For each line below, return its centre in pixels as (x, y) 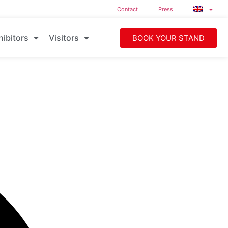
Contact (127, 9)
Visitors (64, 38)
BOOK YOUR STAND (168, 38)
